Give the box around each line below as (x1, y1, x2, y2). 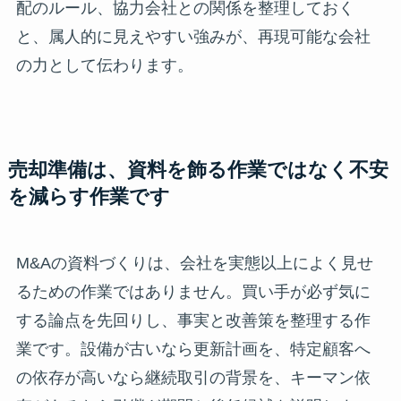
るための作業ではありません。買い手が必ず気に (15, 282, 371, 301)
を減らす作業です (7, 185, 170, 208)
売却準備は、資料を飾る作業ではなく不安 (7, 158, 388, 181)
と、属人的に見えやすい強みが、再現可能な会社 (15, 27, 371, 46)
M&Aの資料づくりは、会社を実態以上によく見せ (15, 253, 373, 272)
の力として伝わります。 (15, 55, 193, 74)
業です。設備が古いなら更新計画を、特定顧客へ (15, 339, 371, 358)
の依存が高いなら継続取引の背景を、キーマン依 (15, 368, 371, 387)
